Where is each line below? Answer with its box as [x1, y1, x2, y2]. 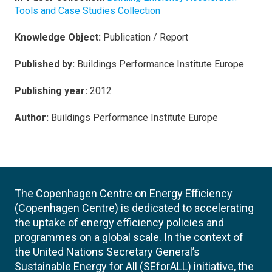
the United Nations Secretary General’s [15, 245, 200, 258]
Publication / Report [103, 32, 188, 43]
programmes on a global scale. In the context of [15, 231, 243, 243]
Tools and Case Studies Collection [15, 5, 160, 16]
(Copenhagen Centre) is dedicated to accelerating [15, 202, 254, 214]
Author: [15, 112, 49, 123]
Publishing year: [15, 85, 87, 97]
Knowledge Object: [15, 32, 103, 43]
